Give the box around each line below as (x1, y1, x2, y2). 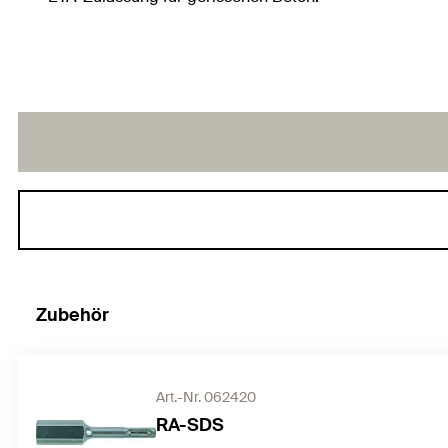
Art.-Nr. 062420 (156, 388, 256, 407)
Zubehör (36, 303, 109, 328)
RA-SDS (156, 413, 224, 438)
